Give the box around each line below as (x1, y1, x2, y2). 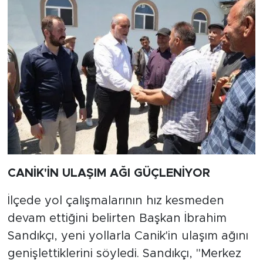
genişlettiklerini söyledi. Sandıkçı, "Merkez (7, 247, 241, 259)
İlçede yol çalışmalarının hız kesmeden (7, 194, 224, 207)
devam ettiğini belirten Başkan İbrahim (7, 212, 227, 224)
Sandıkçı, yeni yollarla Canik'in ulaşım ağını (7, 230, 248, 242)
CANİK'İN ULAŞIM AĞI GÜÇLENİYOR (7, 167, 210, 179)
